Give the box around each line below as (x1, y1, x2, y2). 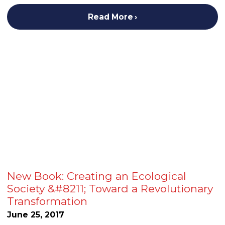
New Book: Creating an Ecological (7, 169, 186, 182)
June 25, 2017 (7, 210, 64, 220)
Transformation (7, 194, 87, 207)
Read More (87, 12, 133, 22)
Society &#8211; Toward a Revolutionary (7, 182, 213, 195)
